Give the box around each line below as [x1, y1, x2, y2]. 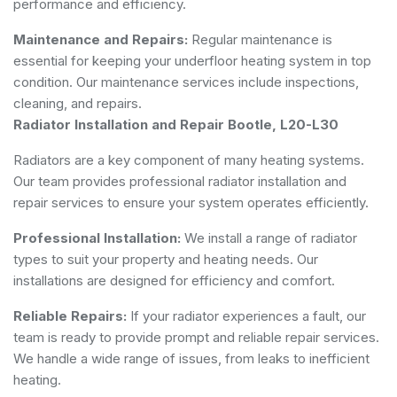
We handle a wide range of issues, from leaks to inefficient [13, 349, 370, 367]
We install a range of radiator [181, 229, 357, 246]
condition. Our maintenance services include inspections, [13, 73, 359, 90]
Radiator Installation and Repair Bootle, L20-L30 [13, 115, 339, 133]
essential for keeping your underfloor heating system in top [13, 51, 371, 69]
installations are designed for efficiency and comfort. [13, 271, 335, 289]
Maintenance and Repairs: [13, 30, 188, 48]
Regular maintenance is [188, 30, 332, 48]
